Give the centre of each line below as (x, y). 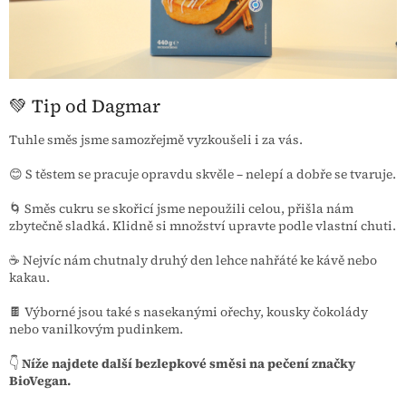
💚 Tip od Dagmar (85, 106)
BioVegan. (40, 380)
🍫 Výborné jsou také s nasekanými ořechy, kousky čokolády (188, 311)
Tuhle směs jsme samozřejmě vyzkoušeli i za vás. (156, 139)
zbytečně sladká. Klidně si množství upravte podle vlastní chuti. (203, 225)
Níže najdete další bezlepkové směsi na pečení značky (188, 363)
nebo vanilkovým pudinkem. (96, 329)
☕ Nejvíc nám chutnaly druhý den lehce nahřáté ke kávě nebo (193, 260)
